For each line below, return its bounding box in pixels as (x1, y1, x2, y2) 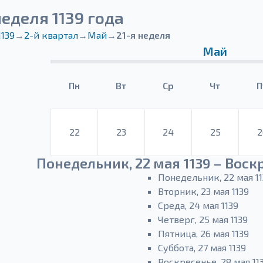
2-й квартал (24, 29, 78, 41)
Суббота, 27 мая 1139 (157, 242, 246, 253)
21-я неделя (116, 29, 170, 41)
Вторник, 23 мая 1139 (157, 186, 249, 197)
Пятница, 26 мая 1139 (157, 228, 249, 239)
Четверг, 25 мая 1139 (157, 214, 248, 225)
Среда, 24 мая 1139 (157, 200, 238, 211)
